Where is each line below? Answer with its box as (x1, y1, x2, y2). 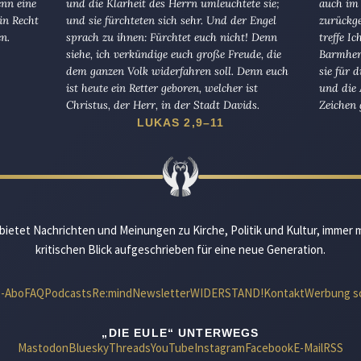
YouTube (151, 340, 194, 356)
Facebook (245, 340, 293, 356)
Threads (109, 340, 151, 356)
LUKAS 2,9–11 (136, 116, 225, 130)
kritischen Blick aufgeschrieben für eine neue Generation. (35, 242, 326, 258)
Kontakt (263, 285, 305, 301)
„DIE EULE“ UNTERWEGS (102, 326, 259, 340)
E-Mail (293, 340, 323, 356)
